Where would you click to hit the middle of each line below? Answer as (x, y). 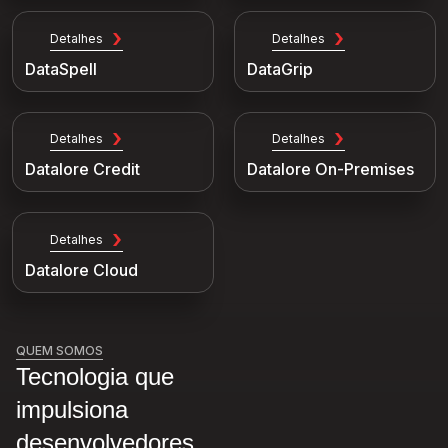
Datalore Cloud (81, 270)
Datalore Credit (82, 169)
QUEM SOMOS (59, 351)
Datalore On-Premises (330, 169)
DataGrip (280, 68)
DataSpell (61, 68)
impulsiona (72, 410)
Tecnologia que (95, 377)
